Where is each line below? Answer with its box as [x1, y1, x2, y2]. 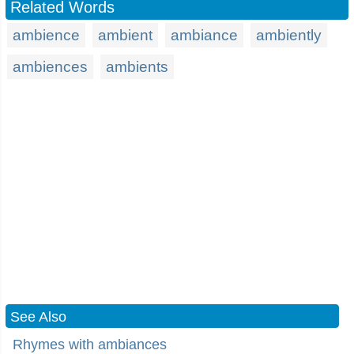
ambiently [256, 27, 322, 43]
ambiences [13, 58, 88, 75]
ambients [106, 58, 168, 75]
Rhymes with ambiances [13, 337, 167, 352]
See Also [10, 309, 66, 325]
